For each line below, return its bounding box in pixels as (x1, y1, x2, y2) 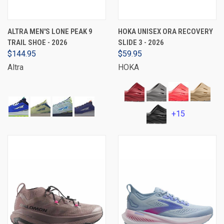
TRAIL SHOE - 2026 (7, 37, 67, 47)
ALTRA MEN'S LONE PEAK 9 (7, 26, 92, 36)
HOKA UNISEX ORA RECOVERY (118, 26, 213, 36)
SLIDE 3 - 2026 (118, 37, 164, 47)
